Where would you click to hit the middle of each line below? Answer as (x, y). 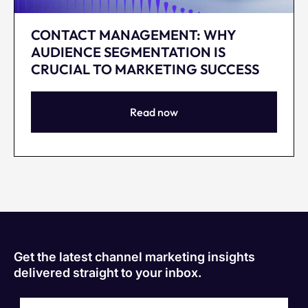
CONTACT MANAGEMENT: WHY (133, 34)
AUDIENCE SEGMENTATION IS (128, 52)
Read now (154, 112)
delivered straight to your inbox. (108, 272)
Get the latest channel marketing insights (134, 256)
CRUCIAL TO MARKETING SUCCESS (145, 69)
